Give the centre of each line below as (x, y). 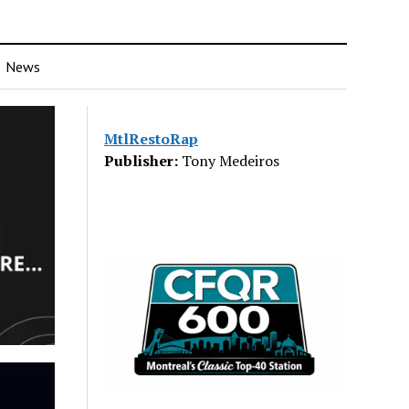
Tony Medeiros (229, 161)
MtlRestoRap (152, 139)
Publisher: (142, 161)
